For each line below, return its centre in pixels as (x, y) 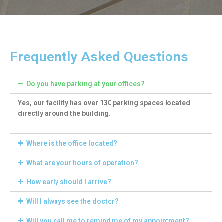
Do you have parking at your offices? (85, 84)
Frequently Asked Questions (99, 57)
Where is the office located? (72, 143)
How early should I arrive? (68, 182)
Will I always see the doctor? (72, 201)
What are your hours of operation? (82, 163)
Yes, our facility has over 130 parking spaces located (104, 103)
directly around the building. (64, 113)
